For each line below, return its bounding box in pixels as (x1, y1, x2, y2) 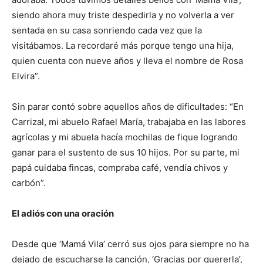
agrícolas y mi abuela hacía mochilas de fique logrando (12, 131, 238, 143)
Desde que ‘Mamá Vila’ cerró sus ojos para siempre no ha (12, 238, 249, 250)
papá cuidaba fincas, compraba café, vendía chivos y (12, 162, 228, 174)
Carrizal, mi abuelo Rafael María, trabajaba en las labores (12, 116, 246, 128)
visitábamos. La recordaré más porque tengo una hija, (12, 40, 234, 52)
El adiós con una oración (12, 208, 114, 220)
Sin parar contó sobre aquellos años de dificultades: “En (12, 101, 244, 113)
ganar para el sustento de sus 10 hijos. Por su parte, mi (12, 147, 240, 159)
